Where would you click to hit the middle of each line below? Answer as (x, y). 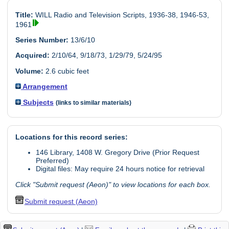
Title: (24, 15)
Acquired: (32, 55)
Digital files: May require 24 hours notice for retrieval (120, 169)
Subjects (37, 102)
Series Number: (42, 40)
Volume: (29, 71)
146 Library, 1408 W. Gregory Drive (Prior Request (117, 153)
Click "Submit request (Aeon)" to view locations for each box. (113, 184)
